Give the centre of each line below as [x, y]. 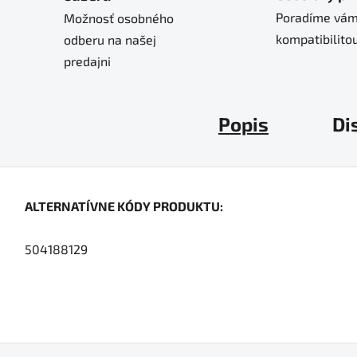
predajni [87, 61]
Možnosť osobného [119, 18]
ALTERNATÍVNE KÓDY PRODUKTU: [124, 206]
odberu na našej [110, 39]
